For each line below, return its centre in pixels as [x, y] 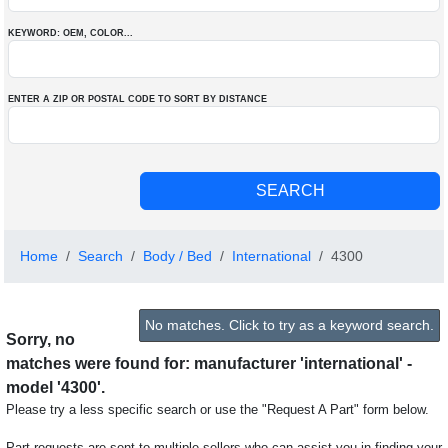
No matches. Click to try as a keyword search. [289, 325]
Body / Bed [177, 256]
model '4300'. [55, 387]
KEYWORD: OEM [46, 33]
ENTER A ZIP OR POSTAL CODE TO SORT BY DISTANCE [137, 99]
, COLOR [104, 33]
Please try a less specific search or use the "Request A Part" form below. [217, 409]
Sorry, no [40, 339]
